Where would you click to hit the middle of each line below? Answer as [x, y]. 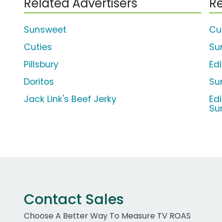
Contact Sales [74, 199]
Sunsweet [45, 30]
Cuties [38, 47]
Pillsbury [41, 65]
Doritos [39, 82]
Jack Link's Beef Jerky [70, 99]
